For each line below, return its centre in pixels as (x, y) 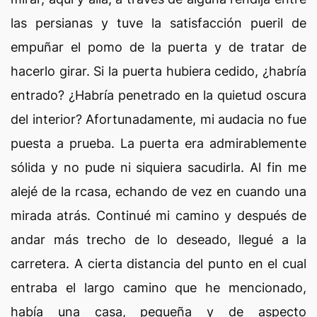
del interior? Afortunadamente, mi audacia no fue (158, 119)
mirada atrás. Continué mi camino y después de (158, 215)
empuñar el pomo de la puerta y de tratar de (158, 47)
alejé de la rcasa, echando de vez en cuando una (158, 191)
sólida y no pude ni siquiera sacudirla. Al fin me (158, 167)
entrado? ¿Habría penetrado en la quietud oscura (158, 95)
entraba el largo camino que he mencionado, (158, 288)
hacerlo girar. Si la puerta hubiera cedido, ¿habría (158, 71)
